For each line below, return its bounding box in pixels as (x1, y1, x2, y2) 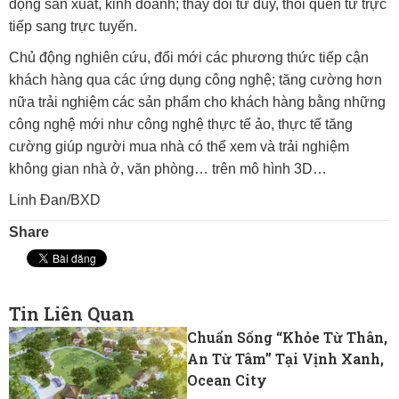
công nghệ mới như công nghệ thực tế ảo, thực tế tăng (9, 117, 353, 133)
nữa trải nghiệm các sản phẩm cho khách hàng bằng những (9, 94, 386, 110)
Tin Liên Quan (9, 301, 134, 325)
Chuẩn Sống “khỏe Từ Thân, (187, 327, 387, 346)
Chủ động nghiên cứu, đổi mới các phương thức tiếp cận (9, 50, 369, 66)
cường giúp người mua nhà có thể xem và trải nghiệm (9, 139, 349, 155)
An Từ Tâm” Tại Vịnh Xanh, (187, 348, 384, 368)
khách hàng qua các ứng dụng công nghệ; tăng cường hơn (9, 72, 382, 88)
